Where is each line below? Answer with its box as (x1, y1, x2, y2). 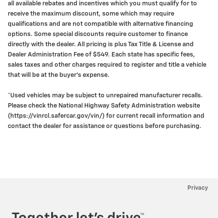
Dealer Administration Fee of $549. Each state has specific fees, (8, 51, 195, 58)
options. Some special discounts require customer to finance (8, 31, 188, 37)
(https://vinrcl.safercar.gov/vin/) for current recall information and (8, 112, 204, 119)
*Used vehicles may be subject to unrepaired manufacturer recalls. (8, 92, 203, 99)
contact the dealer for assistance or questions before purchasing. (8, 123, 201, 129)
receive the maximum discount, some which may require (8, 10, 174, 17)
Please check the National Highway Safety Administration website (8, 102, 200, 109)
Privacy (187, 184, 208, 191)
